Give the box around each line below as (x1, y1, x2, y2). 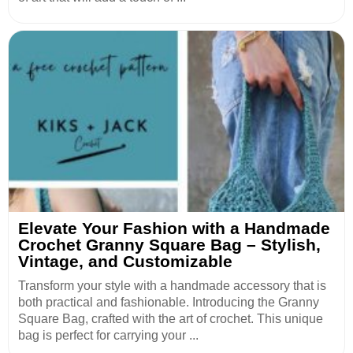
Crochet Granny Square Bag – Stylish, (18, 236, 321, 255)
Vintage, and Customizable (18, 252, 232, 271)
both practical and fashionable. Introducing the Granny (18, 295, 319, 310)
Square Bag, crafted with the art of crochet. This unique (18, 312, 323, 326)
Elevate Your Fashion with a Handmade (18, 219, 330, 238)
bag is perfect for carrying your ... (18, 329, 199, 343)
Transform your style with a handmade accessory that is (18, 279, 326, 293)
